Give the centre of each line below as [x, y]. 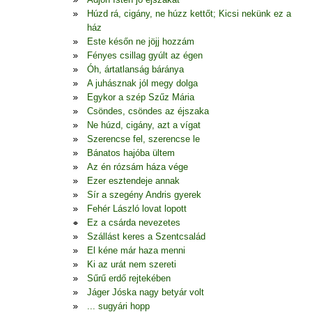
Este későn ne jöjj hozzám [141, 41]
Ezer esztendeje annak [133, 181]
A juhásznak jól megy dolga [142, 83]
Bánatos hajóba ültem [131, 153]
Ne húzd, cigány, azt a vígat [144, 125]
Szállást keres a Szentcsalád [146, 236]
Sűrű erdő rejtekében [129, 278]
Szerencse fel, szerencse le [143, 139]
